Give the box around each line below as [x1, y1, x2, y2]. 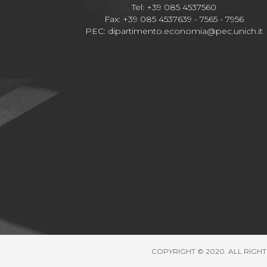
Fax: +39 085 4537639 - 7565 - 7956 [104, 14, 244, 24]
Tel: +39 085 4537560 [132, 2, 216, 13]
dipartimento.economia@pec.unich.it [108, 26, 263, 36]
